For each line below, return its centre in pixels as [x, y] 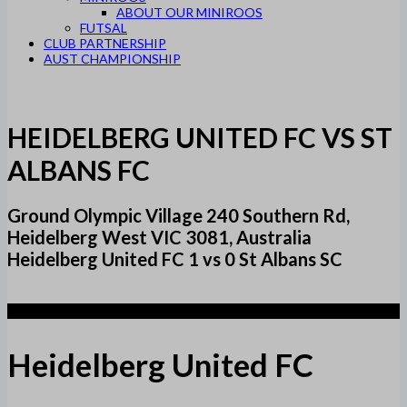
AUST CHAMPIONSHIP [112, 59]
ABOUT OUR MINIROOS [189, 12]
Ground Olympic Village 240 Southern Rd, [179, 216]
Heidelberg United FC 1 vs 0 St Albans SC [175, 259]
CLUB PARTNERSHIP [105, 43]
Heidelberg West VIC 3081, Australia [159, 238]
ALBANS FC [79, 170]
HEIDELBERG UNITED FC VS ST [200, 138]
